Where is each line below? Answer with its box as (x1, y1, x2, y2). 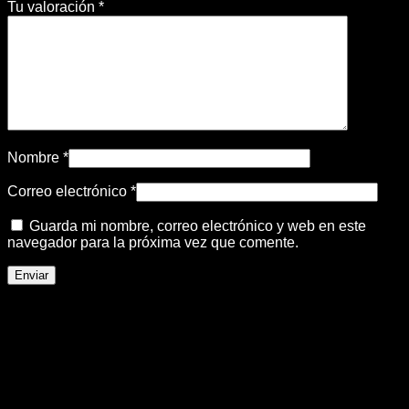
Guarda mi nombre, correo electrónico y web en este (29, 217, 366, 234)
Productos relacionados (7, 301, 209, 321)
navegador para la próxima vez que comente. (7, 234, 299, 250)
